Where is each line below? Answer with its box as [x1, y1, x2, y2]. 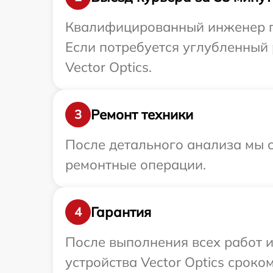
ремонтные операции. [65, 156, 206, 174]
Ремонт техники [91, 105, 193, 123]
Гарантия [91, 203, 151, 221]
